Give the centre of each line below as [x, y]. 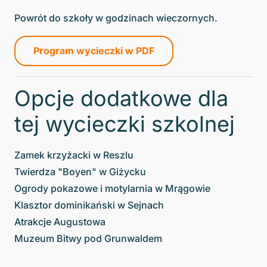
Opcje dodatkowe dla [121, 99]
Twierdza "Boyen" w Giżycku [80, 172]
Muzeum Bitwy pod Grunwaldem [88, 239]
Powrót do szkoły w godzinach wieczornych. [116, 18]
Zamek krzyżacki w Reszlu [74, 155]
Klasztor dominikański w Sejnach [89, 205]
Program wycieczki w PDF [94, 51]
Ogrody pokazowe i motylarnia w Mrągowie [112, 189]
